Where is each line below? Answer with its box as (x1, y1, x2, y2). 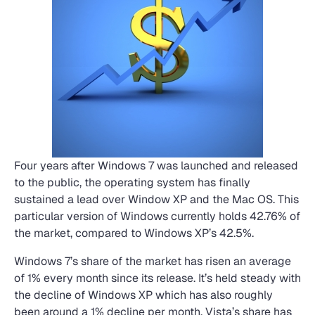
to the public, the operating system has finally (14, 175, 250, 190)
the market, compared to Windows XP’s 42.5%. (14, 226, 254, 240)
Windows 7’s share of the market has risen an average (14, 254, 291, 269)
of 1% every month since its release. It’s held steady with (14, 271, 301, 285)
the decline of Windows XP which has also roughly (14, 288, 273, 302)
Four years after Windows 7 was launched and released (14, 158, 298, 173)
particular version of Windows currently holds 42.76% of (14, 209, 300, 224)
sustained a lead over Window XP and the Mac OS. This (14, 192, 299, 207)
